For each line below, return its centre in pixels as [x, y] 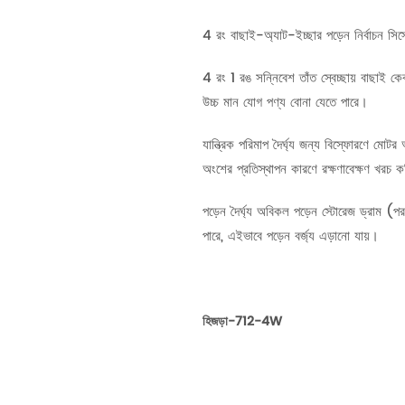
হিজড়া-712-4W [242, 321]
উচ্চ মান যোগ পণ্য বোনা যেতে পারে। [285, 101]
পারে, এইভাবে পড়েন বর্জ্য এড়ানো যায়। [291, 235]
